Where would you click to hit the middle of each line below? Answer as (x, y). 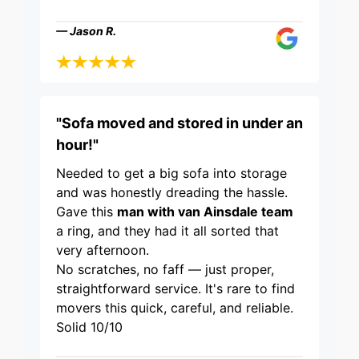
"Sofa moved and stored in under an (179, 123)
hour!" (77, 145)
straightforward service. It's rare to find (175, 289)
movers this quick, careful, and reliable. (175, 308)
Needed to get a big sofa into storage (171, 173)
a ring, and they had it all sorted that (167, 231)
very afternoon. (103, 250)
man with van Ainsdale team (205, 212)
